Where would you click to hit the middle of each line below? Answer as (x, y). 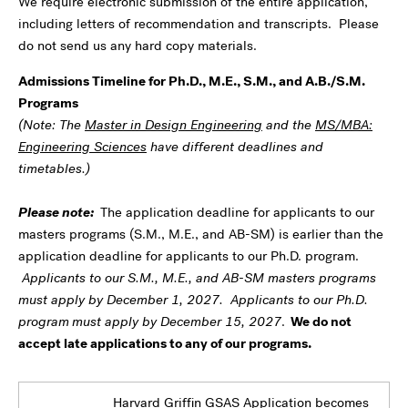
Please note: (57, 212)
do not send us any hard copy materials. (138, 45)
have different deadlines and (235, 146)
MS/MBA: (344, 124)
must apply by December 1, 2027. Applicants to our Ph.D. (193, 299)
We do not (318, 321)
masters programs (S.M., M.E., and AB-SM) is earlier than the (201, 234)
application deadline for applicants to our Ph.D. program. (190, 255)
